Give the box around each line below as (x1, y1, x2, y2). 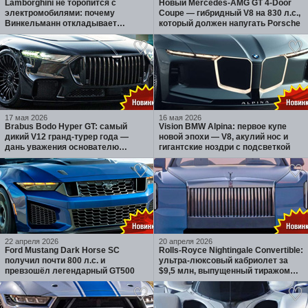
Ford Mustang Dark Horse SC (5, 245, 120, 255)
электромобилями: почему (5, 8, 115, 18)
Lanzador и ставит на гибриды (5, 29, 126, 38)
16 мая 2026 (159, 113, 201, 122)
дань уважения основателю (5, 142, 119, 152)
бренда (5, 153, 34, 162)
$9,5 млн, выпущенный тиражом (159, 266, 290, 276)
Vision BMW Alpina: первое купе (159, 122, 287, 131)
